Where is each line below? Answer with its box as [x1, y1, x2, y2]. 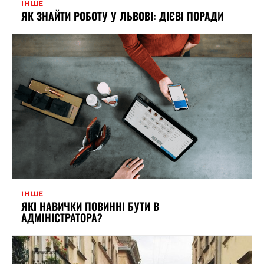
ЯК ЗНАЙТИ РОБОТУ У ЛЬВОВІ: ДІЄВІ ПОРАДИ [21, 8, 223, 24]
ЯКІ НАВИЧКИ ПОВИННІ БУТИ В [21, 198, 159, 214]
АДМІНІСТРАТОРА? [21, 209, 103, 225]
